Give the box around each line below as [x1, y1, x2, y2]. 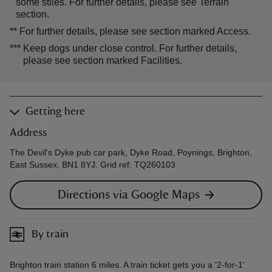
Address [10, 127, 47, 139]
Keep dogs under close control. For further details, [23, 43, 237, 54]
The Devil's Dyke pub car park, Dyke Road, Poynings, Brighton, [10, 148, 252, 158]
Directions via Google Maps [58, 189, 200, 202]
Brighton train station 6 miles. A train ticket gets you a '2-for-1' [10, 260, 245, 270]
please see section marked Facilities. [23, 55, 182, 66]
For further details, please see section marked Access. [19, 26, 251, 37]
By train [32, 228, 69, 240]
